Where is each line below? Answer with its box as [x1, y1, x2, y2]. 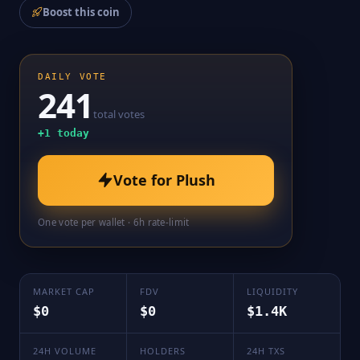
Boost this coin [43, 4, 120, 19]
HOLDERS [140, 344, 186, 357]
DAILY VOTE [38, 71, 107, 82]
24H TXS [247, 344, 285, 357]
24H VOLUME [33, 344, 96, 357]
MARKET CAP [33, 284, 95, 297]
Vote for [112, 170, 176, 190]
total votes [93, 106, 145, 121]
